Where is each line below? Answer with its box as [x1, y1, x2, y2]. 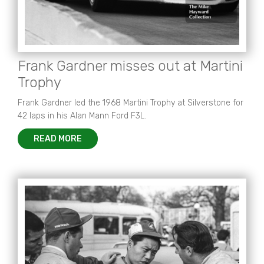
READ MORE [34, 134, 82, 144]
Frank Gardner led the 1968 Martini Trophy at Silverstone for [18, 98, 243, 108]
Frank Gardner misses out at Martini [18, 58, 243, 74]
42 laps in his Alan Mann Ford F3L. [18, 111, 146, 121]
